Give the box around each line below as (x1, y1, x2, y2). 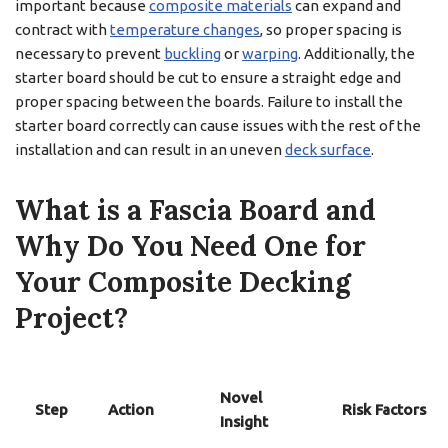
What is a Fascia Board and (15, 192, 376, 228)
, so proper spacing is (260, 21, 402, 38)
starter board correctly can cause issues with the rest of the (15, 117, 421, 134)
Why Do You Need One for (15, 228, 366, 264)
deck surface (285, 141, 371, 158)
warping (242, 45, 298, 62)
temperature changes (110, 21, 260, 38)
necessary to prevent (15, 45, 164, 62)
